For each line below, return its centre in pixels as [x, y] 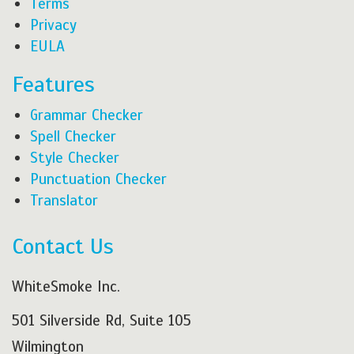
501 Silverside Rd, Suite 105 [102, 320]
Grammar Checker [87, 115]
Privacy [53, 25]
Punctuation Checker [98, 179]
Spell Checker [73, 136]
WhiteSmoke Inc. [66, 286]
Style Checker [75, 158]
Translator [64, 200]
